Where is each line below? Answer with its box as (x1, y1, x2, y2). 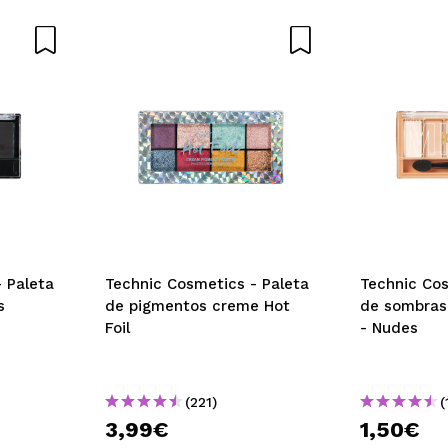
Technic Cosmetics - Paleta (105, 274, 262, 293)
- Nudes (360, 318, 418, 337)
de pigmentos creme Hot (105, 296, 290, 315)
